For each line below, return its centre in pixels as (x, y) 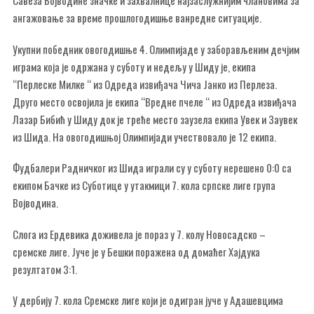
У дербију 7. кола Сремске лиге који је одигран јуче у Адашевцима (148, 300)
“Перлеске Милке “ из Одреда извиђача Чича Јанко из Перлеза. (145, 84)
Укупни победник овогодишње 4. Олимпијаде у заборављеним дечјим (156, 49)
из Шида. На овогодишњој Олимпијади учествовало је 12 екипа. (144, 136)
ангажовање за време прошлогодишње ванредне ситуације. (137, 18)
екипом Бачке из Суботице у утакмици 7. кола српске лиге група (144, 185)
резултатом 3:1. (45, 269)
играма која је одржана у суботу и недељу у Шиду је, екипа (134, 66)
